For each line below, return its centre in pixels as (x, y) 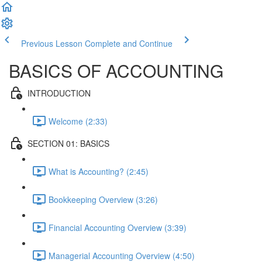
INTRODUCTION (59, 93)
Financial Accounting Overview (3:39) (118, 227)
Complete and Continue (129, 43)
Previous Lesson (52, 43)
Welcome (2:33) (78, 121)
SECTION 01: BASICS (68, 143)
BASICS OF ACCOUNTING (116, 70)
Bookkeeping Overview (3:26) (103, 199)
